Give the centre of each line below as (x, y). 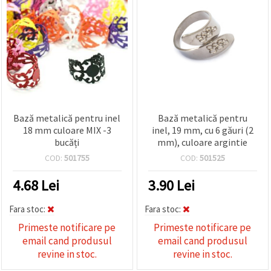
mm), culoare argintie (203, 142)
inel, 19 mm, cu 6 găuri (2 (202, 130)
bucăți (67, 142)
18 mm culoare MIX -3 (67, 130)
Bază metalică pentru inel (67, 118)
